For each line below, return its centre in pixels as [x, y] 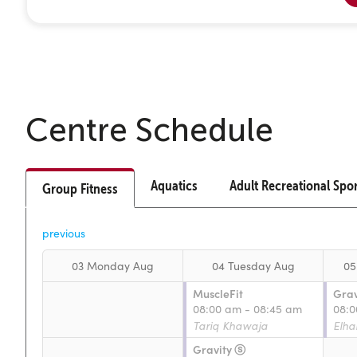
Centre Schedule [149, 129]
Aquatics [174, 185]
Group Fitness [80, 188]
